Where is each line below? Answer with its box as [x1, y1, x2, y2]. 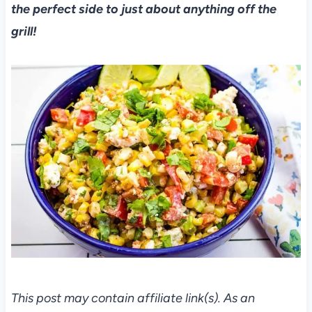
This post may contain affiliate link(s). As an [10, 290, 255, 306]
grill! [10, 24, 37, 40]
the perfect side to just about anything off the [10, 1, 276, 17]
